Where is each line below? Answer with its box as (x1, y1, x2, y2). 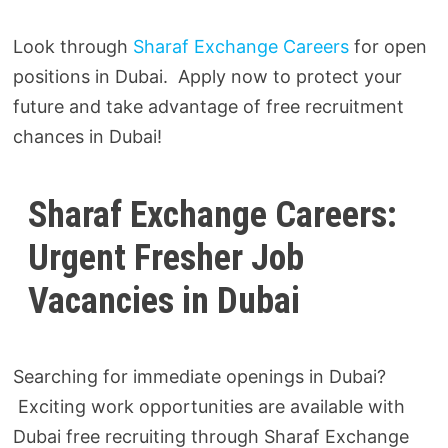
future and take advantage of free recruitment (13, 95, 405, 117)
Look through (13, 35, 134, 57)
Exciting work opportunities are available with (13, 395, 406, 417)
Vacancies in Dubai (28, 279, 301, 322)
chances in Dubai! (13, 125, 163, 147)
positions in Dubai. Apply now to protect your (13, 65, 403, 87)
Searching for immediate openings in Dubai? (13, 365, 387, 387)
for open (349, 35, 428, 57)
